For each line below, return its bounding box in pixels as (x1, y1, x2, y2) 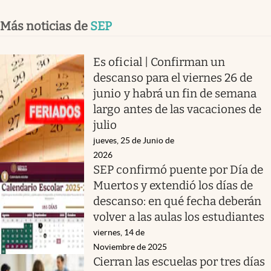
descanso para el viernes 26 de (93, 70, 253, 85)
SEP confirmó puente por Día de (93, 162, 264, 177)
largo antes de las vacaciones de (93, 102, 262, 116)
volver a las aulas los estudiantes (93, 209, 265, 224)
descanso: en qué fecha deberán (93, 194, 262, 208)
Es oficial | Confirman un (93, 54, 226, 69)
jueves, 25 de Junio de (93, 135, 175, 145)
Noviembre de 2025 (93, 241, 168, 252)
